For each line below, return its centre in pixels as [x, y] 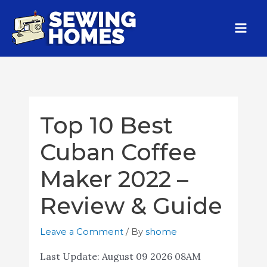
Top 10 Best [106, 125]
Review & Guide [131, 206]
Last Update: [71, 256]
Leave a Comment [81, 232]
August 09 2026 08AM [151, 256]
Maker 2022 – [114, 179]
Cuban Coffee [118, 152]
